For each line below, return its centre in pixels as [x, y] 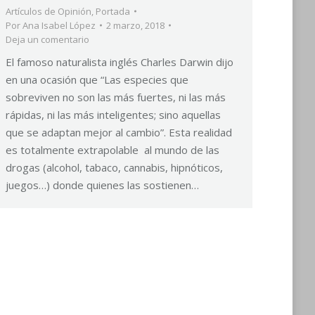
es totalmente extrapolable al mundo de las [112, 150]
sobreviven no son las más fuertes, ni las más [116, 97]
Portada [113, 11]
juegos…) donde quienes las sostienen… [102, 185]
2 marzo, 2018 [135, 25]
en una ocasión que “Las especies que [97, 79]
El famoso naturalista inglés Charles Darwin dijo [120, 62]
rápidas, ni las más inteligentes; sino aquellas [113, 115]
